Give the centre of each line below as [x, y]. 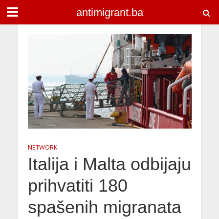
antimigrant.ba [109, 13]
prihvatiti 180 [77, 186]
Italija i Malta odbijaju [109, 164]
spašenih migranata [104, 207]
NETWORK [42, 147]
